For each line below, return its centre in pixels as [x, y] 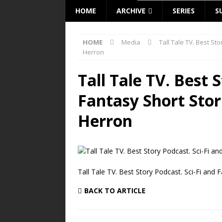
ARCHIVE [131, 10]
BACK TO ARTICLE [115, 190]
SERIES [184, 10]
